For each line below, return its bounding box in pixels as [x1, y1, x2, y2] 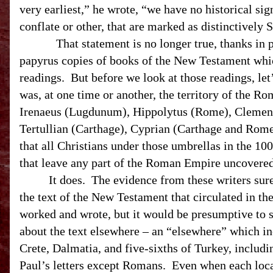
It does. [49, 173, 85, 186]
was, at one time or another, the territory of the [19, 88, 253, 101]
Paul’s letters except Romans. [19, 258, 166, 272]
